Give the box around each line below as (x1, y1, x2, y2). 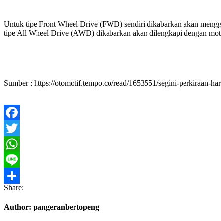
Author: (4, 203, 33, 212)
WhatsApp (4, 155, 37, 164)
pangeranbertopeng (33, 203, 99, 212)
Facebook (4, 123, 35, 132)
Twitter (4, 139, 26, 148)
